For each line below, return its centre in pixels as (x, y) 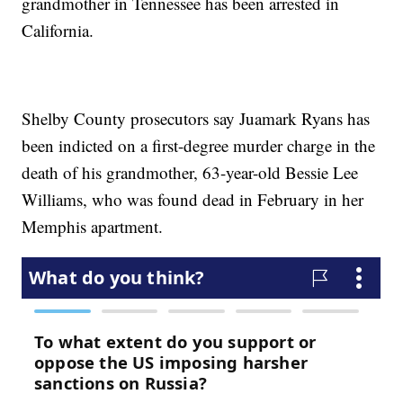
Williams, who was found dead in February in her (193, 200)
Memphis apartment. (93, 227)
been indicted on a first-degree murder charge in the (199, 146)
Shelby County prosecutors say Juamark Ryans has (196, 119)
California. (58, 31)
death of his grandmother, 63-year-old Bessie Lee (190, 173)
